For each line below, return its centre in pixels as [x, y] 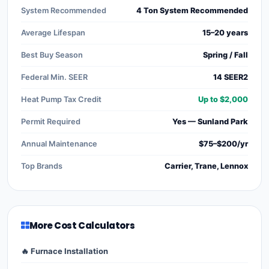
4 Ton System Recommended [192, 10]
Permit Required [51, 121]
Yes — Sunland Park [210, 121]
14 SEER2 [231, 77]
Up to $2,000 [223, 99]
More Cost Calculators [82, 225]
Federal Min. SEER [54, 77]
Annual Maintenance [59, 144]
